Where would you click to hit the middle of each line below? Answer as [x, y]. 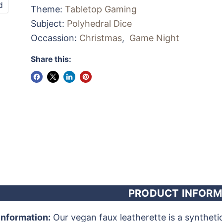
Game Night [155, 38]
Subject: [49, 24]
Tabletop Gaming [101, 9]
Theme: [48, 9]
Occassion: [55, 38]
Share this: [51, 59]
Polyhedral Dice [100, 24]
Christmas [101, 38]
